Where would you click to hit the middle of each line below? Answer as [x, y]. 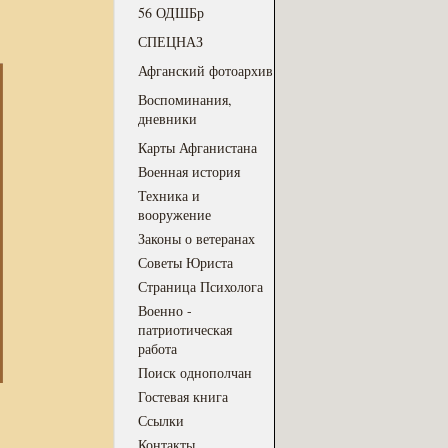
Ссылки [161, 420]
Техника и [169, 195]
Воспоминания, [185, 99]
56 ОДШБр [171, 12]
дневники [167, 118]
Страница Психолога [200, 286]
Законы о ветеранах [196, 238]
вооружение [174, 214]
